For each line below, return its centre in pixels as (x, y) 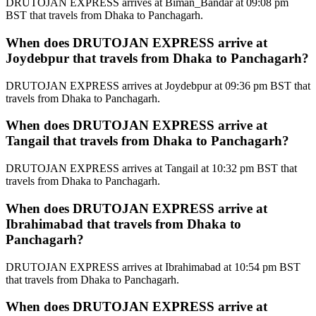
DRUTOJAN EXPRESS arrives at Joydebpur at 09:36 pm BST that (158, 85)
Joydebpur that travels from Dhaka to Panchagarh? (157, 58)
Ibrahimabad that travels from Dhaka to (123, 224)
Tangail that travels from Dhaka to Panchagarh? (147, 141)
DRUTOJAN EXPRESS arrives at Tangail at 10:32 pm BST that (151, 169)
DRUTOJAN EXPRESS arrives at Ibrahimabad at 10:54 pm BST (153, 267)
